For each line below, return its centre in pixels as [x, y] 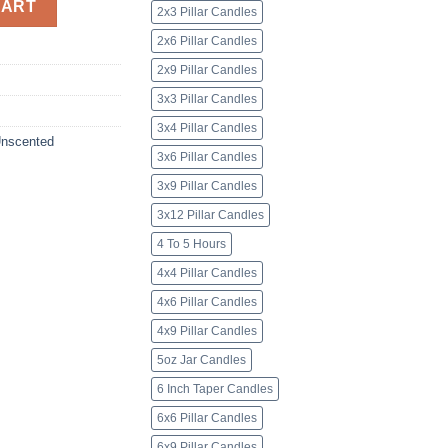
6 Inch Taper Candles [215, 389]
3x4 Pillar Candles [207, 128]
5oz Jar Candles [201, 360]
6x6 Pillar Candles [207, 418]
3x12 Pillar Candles [210, 215]
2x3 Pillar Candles [207, 12]
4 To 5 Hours [191, 244]
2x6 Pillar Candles [207, 41]
